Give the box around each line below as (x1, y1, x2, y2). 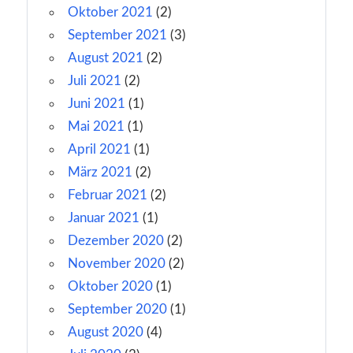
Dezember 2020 (68, 233, 164, 247)
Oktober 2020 (68, 279, 153, 293)
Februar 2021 (68, 188, 147, 202)
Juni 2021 (68, 96, 125, 110)
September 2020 (68, 302, 167, 316)
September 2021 (68, 28, 167, 42)
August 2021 (68, 50, 143, 65)
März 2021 (68, 165, 132, 179)
